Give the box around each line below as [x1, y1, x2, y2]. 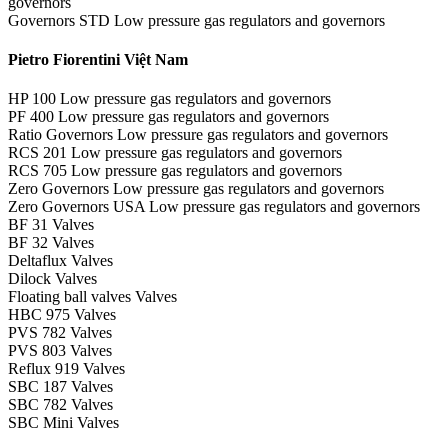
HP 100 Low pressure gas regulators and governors [8, 90, 331, 108]
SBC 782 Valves [8, 396, 113, 414]
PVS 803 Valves [8, 342, 112, 360]
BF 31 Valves [8, 216, 94, 234]
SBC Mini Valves [8, 414, 119, 432]
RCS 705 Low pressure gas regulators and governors [8, 162, 342, 180]
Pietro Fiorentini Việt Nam [8, 51, 188, 69]
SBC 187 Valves [8, 378, 113, 396]
